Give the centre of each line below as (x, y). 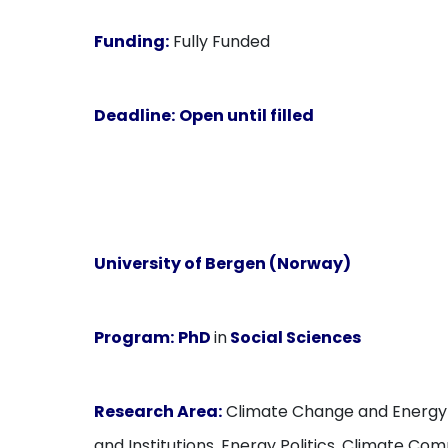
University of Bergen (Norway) (223, 263)
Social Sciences (294, 337)
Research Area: (158, 411)
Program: (134, 337)
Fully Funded (220, 41)
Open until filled (247, 115)
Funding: (132, 41)
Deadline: (135, 115)
